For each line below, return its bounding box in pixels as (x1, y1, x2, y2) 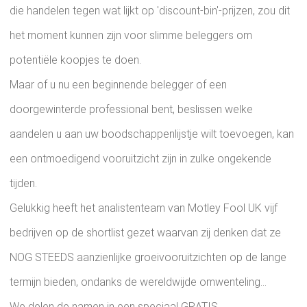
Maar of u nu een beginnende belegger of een (10, 78, 227, 92)
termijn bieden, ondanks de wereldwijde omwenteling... (10, 275, 267, 289)
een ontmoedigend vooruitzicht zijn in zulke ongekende (10, 152, 271, 166)
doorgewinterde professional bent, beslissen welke (10, 103, 253, 116)
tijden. (10, 177, 37, 191)
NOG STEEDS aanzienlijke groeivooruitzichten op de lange (10, 251, 286, 265)
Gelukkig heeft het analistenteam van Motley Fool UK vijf (10, 201, 278, 215)
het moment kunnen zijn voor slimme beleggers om (10, 29, 252, 42)
